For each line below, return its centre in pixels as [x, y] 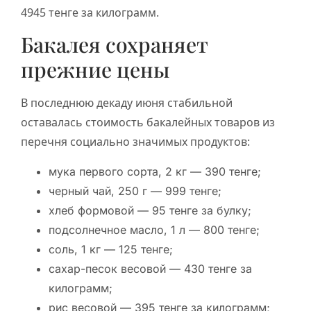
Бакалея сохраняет [115, 45]
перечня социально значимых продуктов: [135, 142]
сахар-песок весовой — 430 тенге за [150, 268]
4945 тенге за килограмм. [90, 13]
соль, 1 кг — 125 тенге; [111, 249]
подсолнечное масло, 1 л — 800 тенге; [154, 229]
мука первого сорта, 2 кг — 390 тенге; [155, 171]
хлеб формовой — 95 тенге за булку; [150, 210]
